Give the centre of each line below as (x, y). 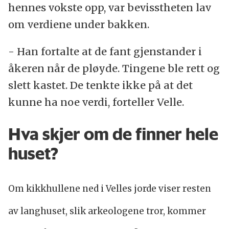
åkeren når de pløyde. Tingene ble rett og (114, 68)
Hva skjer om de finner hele (113, 134)
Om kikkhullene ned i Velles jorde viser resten (109, 189)
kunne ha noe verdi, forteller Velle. (96, 102)
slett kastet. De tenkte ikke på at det (100, 85)
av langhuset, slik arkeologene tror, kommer (107, 211)
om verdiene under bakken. (78, 24)
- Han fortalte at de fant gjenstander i (105, 51)
